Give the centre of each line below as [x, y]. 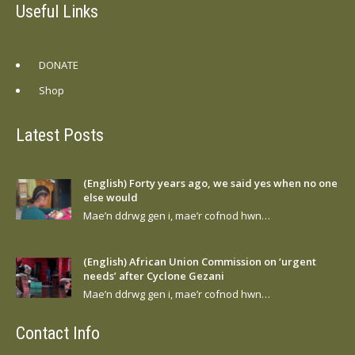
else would [111, 197]
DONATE [59, 65]
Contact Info [58, 333]
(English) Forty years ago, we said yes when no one [210, 183]
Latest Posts [60, 135]
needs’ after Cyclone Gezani [154, 275]
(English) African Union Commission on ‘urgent [200, 261]
